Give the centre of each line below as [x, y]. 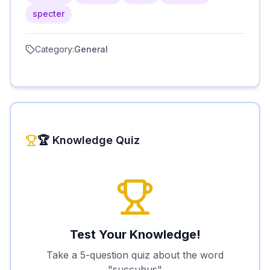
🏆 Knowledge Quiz [89, 138]
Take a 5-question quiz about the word [135, 253]
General [91, 47]
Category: [55, 47]
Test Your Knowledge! [135, 233]
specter [49, 12]
